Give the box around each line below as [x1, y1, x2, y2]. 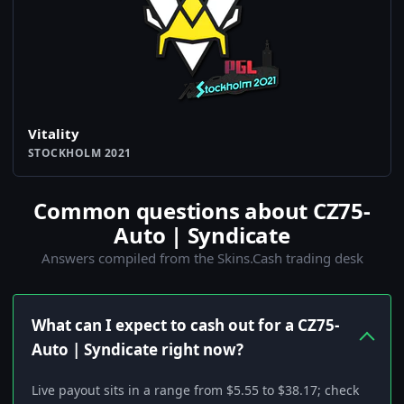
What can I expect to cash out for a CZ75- [32, 315, 339, 335]
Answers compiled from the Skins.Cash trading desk [41, 249, 363, 267]
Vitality [28, 124, 79, 142]
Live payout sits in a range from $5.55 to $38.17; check [32, 381, 359, 399]
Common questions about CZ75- [33, 196, 371, 225]
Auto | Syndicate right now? [32, 339, 243, 360]
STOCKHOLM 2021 [28, 145, 132, 161]
